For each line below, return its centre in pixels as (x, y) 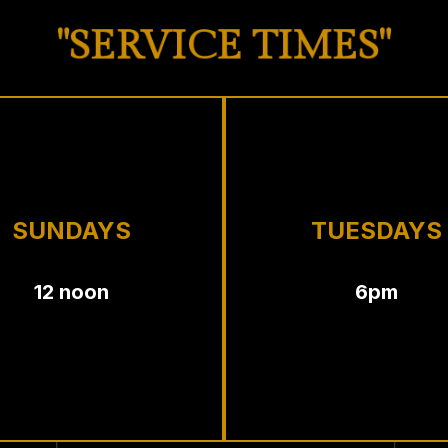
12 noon (71, 291)
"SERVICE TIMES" (224, 45)
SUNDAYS (71, 230)
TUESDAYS (376, 230)
